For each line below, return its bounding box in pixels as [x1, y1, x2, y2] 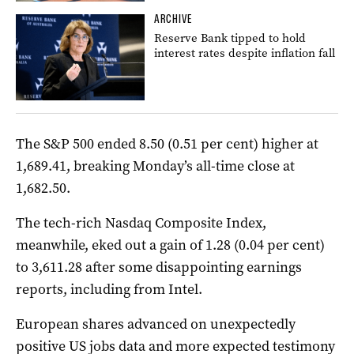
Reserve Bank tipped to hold [154, 29, 307, 46]
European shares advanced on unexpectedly [16, 314, 296, 333]
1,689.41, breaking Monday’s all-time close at [16, 156, 295, 175]
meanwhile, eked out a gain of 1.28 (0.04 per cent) [16, 235, 325, 254]
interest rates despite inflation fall [154, 44, 336, 61]
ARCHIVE [154, 11, 193, 26]
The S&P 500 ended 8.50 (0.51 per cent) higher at [16, 134, 318, 153]
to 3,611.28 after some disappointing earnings [16, 257, 302, 277]
